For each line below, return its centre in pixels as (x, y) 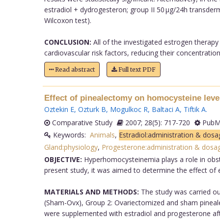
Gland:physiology (71, 147)
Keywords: (70, 135)
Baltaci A (165, 109)
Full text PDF (136, 69)
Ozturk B (92, 109)
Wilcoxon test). (68, 20)
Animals (102, 135)
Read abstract (74, 69)
